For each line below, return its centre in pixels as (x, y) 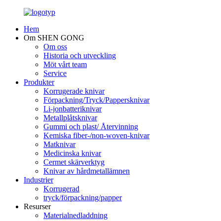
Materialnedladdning (75, 215)
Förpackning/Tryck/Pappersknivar (96, 100)
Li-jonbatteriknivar (73, 109)
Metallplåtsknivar (70, 118)
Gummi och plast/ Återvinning (91, 127)
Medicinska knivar (72, 153)
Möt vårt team (65, 64)
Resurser (37, 206)
